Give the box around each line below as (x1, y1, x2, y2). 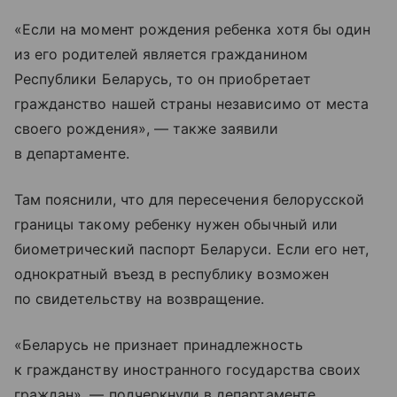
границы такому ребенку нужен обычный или (14, 215, 338, 234)
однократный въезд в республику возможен (14, 265, 329, 284)
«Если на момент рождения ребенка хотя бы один (14, 20, 371, 39)
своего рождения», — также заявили (14, 120, 278, 138)
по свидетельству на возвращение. (14, 290, 265, 308)
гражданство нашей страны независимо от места (14, 95, 370, 113)
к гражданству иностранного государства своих (14, 361, 362, 379)
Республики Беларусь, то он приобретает (14, 70, 311, 89)
